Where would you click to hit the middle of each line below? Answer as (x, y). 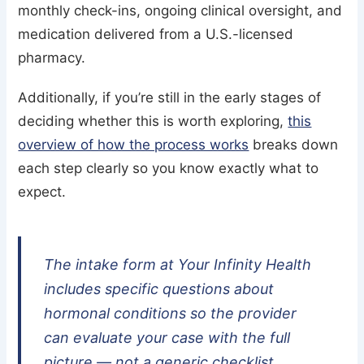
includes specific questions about (159, 289)
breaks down (294, 145)
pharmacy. (52, 58)
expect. (42, 192)
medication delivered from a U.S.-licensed (156, 35)
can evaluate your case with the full (167, 338)
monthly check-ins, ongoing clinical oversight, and (180, 11)
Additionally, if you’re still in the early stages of (170, 98)
